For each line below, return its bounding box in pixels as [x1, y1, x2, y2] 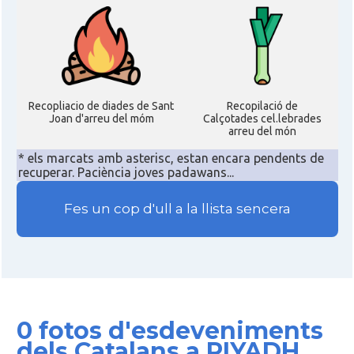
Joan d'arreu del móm [48, 112, 154, 125]
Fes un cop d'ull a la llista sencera [63, 201, 291, 217]
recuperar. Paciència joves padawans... [17, 165, 234, 179]
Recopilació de [226, 100, 298, 112]
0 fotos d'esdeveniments [16, 316, 323, 345]
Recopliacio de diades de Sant [28, 100, 174, 112]
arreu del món [228, 125, 296, 137]
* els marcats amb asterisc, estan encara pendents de [17, 151, 324, 165]
